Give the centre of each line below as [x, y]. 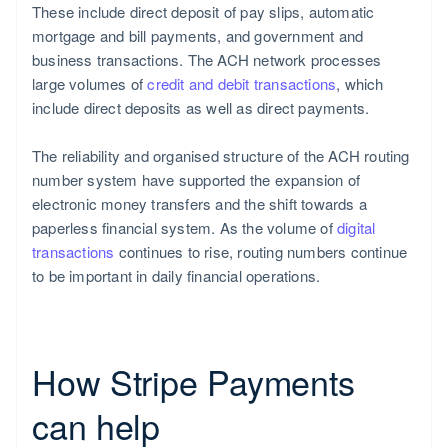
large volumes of [90, 83]
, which [360, 83]
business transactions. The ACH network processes [207, 59]
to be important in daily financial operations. [176, 275]
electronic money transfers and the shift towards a [200, 203]
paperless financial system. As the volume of [184, 227]
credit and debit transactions [242, 83]
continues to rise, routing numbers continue [261, 251]
